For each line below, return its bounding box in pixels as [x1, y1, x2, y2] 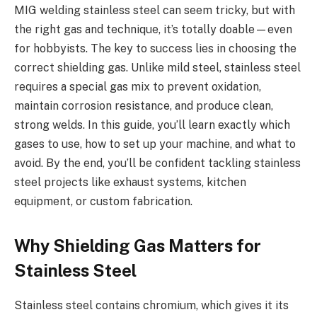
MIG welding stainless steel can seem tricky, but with [14, 4, 295, 18]
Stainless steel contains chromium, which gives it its [14, 299, 289, 313]
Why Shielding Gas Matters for [14, 236, 261, 256]
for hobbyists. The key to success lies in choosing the [14, 42, 296, 56]
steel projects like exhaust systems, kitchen [14, 175, 246, 190]
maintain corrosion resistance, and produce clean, [14, 99, 273, 113]
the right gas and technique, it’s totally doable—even [14, 23, 292, 37]
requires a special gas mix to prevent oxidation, [14, 80, 261, 94]
